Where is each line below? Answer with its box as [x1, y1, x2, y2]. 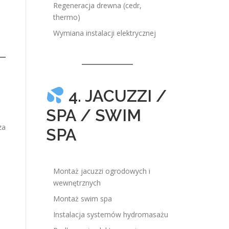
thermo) [53, 12, 80, 22]
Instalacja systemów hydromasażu [53, 210, 168, 219]
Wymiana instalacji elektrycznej [53, 28, 156, 38]
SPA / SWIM [46, 106, 141, 125]
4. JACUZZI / [64, 86, 167, 105]
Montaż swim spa [53, 194, 112, 203]
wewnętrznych [53, 178, 101, 188]
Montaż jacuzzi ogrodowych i [53, 166, 150, 176]
